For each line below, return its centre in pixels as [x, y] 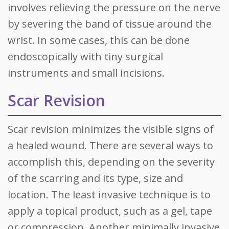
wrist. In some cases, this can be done [99, 40]
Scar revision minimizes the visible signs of [111, 129]
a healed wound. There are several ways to [110, 145]
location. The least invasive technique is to [109, 194]
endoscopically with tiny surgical [85, 56]
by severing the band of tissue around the [110, 24]
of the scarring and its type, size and [95, 178]
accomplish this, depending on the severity [111, 162]
